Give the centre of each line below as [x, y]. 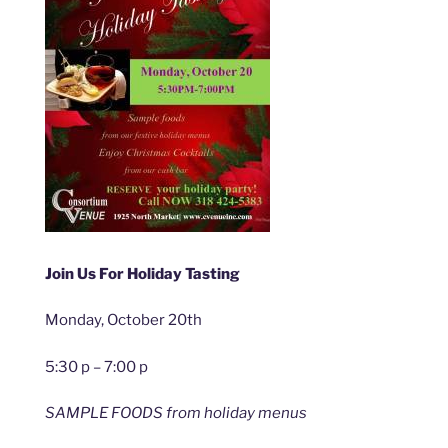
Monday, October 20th [123, 320]
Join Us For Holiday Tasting [142, 273]
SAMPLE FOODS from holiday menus [176, 413]
